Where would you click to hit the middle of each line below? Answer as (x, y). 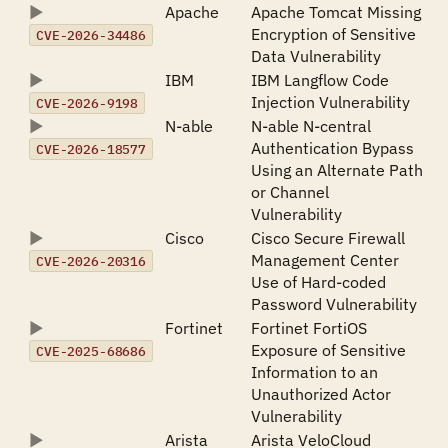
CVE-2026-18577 (91, 149)
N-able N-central (311, 126)
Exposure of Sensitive (328, 350)
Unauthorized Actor (321, 394)
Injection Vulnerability (330, 102)
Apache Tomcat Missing (336, 12)
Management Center (325, 260)
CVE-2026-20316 (91, 261)
